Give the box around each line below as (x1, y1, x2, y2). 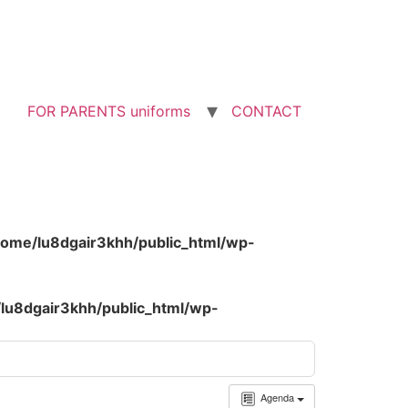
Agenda (260, 390, 297, 405)
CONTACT (231, 102, 301, 121)
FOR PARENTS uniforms (27, 102, 190, 121)
